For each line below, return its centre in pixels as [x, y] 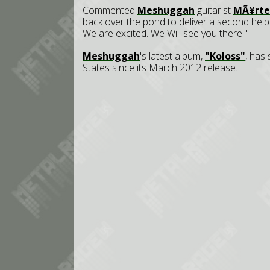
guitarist [214, 10]
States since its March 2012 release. [160, 67]
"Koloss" [225, 56]
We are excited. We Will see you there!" [165, 33]
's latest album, [172, 56]
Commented [110, 10]
